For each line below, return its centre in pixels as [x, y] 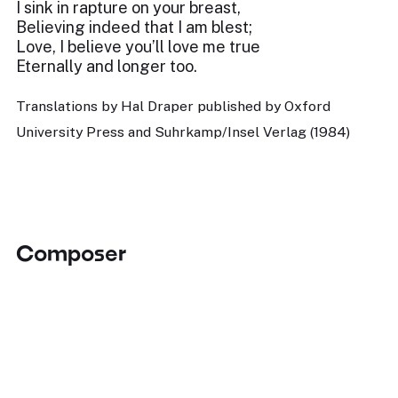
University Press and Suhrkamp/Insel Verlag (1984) [183, 132]
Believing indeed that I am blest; [134, 27]
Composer [71, 253]
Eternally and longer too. [107, 66]
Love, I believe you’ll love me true [138, 47]
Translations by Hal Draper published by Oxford [173, 106]
